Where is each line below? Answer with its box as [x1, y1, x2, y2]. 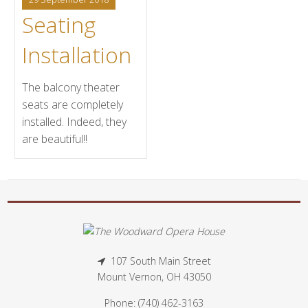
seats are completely [22, 97, 124, 112]
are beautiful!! [22, 131, 88, 146]
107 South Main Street [107, 254, 211, 267]
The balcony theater [22, 80, 120, 95]
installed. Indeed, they [22, 114, 127, 129]
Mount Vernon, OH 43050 [97, 270, 211, 283]
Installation [22, 40, 132, 69]
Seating [22, 10, 96, 39]
